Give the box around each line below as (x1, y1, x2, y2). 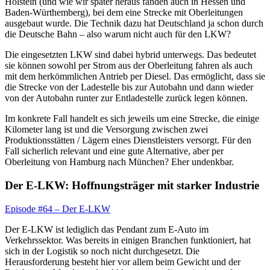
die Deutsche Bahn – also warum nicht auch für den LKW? (5, 29, 231, 40)
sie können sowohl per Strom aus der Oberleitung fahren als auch (5, 60, 253, 71)
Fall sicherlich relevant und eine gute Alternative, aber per (5, 146, 224, 157)
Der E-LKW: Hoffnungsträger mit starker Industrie (5, 179, 259, 192)
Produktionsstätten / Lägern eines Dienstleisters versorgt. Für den (5, 135, 251, 146)
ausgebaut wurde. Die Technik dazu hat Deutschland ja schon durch (5, 18, 263, 29)
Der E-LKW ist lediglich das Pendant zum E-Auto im (5, 224, 209, 234)
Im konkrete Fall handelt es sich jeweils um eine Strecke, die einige (5, 113, 259, 124)
